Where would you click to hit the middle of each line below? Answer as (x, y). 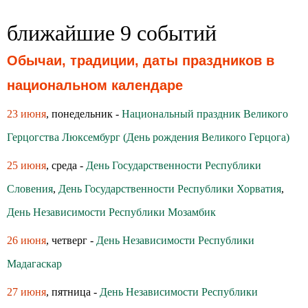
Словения (30, 189)
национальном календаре (95, 85)
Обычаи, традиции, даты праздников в (141, 60)
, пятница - (73, 292)
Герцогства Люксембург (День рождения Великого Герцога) (148, 137)
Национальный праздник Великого (205, 114)
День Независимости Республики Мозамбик (111, 212)
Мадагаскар (34, 264)
